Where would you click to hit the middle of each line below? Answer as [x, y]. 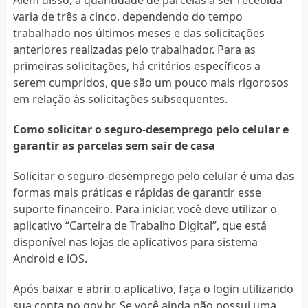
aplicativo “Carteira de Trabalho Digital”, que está [140, 225]
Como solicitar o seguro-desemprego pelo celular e [151, 129]
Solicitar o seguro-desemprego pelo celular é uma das [153, 176]
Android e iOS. [50, 258]
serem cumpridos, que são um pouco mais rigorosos [151, 82]
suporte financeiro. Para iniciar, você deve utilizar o [145, 209]
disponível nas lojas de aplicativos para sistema [135, 242]
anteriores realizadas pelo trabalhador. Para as [134, 49]
